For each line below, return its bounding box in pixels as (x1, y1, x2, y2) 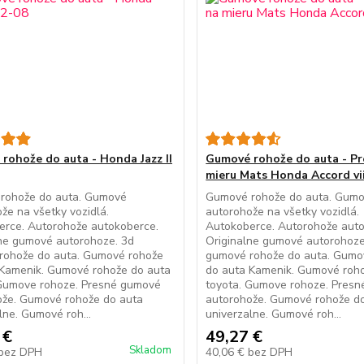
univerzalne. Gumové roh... (206, 306, 342, 322)
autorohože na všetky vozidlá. (206, 204, 360, 219)
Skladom (129, 343, 172, 357)
